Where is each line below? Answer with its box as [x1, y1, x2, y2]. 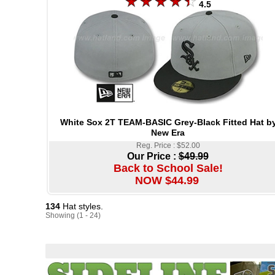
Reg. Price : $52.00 [136, 141, 200, 150]
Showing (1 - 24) [45, 211, 101, 220]
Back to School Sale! [114, 162, 223, 175]
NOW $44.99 [135, 174, 199, 187]
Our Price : [126, 151, 179, 162]
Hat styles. [60, 201, 103, 211]
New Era [150, 128, 185, 138]
